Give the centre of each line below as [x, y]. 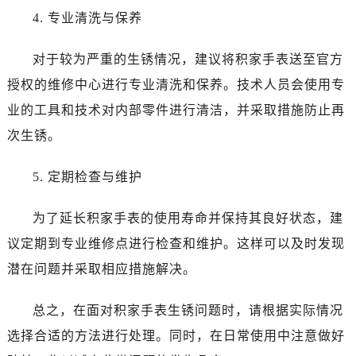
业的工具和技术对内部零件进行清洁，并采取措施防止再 [176, 110]
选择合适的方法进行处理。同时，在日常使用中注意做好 [176, 335]
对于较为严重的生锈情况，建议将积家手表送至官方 [188, 59]
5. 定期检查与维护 [87, 176]
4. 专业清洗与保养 [87, 17]
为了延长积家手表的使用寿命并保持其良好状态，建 [188, 218]
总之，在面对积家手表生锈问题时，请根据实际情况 [188, 310]
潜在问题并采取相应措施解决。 [101, 269]
